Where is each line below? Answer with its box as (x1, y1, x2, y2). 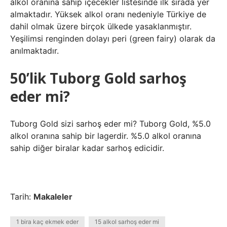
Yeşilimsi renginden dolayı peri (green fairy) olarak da (10, 33, 215, 44)
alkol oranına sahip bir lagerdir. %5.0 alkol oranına (10, 131, 201, 141)
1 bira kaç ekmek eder (16, 218, 79, 225)
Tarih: (10, 192, 33, 202)
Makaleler (33, 192, 72, 202)
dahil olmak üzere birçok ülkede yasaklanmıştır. (10, 21, 192, 31)
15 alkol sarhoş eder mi (95, 218, 159, 225)
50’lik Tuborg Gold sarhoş (10, 68, 186, 88)
